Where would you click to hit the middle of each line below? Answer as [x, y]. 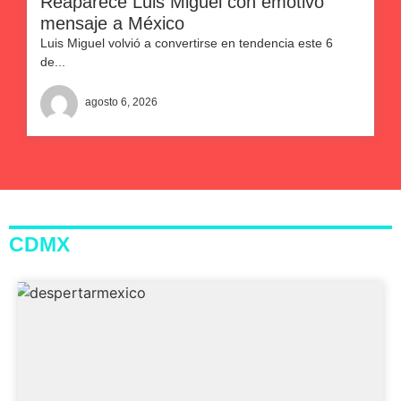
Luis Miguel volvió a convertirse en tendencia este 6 [187, 43]
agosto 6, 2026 [121, 102]
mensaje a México [112, 23]
